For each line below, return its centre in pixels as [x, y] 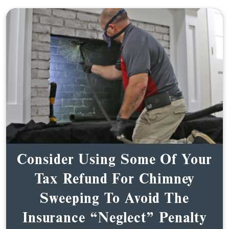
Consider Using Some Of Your [114, 158]
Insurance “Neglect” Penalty [114, 217]
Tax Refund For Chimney [114, 178]
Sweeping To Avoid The [114, 197]
